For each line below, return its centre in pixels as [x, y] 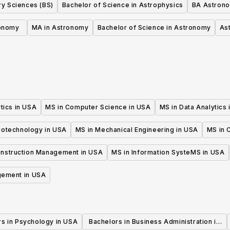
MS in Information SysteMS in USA [168, 152]
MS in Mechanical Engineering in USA [137, 130]
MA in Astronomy [60, 28]
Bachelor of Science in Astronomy [154, 28]
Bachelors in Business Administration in [154, 222]
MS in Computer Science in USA [98, 107]
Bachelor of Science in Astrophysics [122, 5]
